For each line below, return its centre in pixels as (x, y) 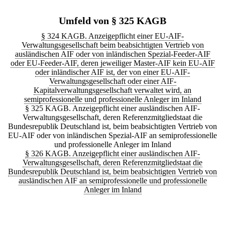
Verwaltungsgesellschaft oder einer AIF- (113, 81)
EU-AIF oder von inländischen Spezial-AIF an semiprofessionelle (113, 136)
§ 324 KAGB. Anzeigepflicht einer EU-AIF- (113, 36)
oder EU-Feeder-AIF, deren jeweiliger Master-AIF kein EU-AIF (113, 63)
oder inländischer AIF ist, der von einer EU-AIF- (113, 72)
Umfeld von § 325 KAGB (113, 21)
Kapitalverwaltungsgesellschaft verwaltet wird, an (113, 90)
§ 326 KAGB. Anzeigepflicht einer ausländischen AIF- (113, 154)
